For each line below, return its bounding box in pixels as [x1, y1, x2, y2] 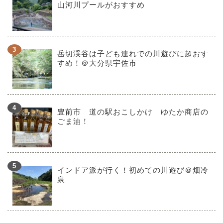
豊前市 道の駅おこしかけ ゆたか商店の [57, 108, 209, 116]
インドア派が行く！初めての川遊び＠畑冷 [57, 166, 209, 175]
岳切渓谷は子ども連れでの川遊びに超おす [57, 49, 209, 58]
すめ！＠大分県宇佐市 [57, 59, 137, 68]
